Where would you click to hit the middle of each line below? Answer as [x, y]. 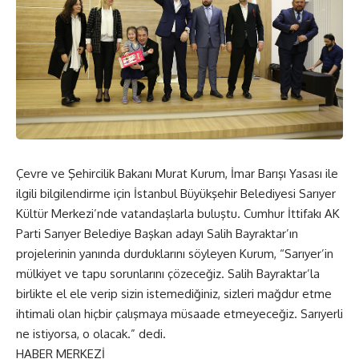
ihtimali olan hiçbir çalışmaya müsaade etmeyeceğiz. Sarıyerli [179, 313]
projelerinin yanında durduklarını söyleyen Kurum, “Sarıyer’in [175, 253]
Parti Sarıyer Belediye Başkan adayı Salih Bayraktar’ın [157, 233]
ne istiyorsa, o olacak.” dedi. [91, 333]
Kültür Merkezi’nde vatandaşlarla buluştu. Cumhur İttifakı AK [178, 213]
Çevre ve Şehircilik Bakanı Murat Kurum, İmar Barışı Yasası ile [177, 173]
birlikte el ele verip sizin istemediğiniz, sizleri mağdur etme [174, 293]
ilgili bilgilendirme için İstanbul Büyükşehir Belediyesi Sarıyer [176, 193]
